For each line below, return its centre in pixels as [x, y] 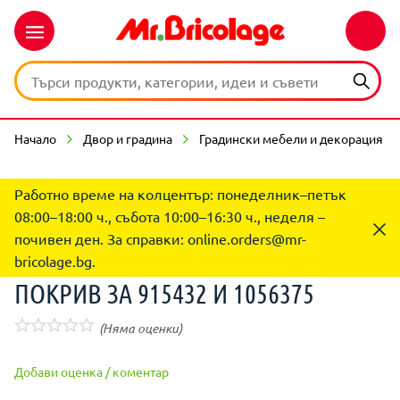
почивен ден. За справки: [101, 238]
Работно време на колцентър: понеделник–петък [180, 194]
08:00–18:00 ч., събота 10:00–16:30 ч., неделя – [170, 216]
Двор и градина [128, 138]
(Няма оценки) [141, 328]
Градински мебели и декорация [291, 138]
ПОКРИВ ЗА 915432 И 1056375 [164, 293]
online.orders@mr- [247, 238]
